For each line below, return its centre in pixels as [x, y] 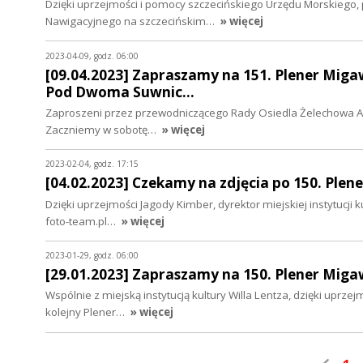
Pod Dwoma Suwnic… [120, 92]
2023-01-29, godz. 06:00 [92, 256]
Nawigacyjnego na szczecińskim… [131, 21]
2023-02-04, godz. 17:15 [92, 164]
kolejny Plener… [86, 312]
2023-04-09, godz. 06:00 [92, 56]
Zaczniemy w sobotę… [102, 129]
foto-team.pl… [82, 221]
